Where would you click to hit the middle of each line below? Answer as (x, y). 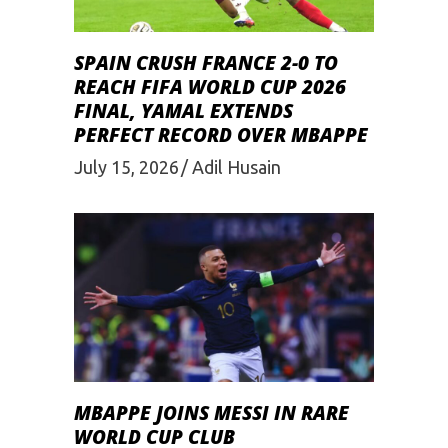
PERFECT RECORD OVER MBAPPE (221, 134)
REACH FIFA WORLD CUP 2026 (210, 86)
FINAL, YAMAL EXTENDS (183, 110)
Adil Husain (236, 166)
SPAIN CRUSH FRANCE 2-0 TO (206, 62)
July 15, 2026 (126, 166)
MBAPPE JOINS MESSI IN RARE (211, 412)
